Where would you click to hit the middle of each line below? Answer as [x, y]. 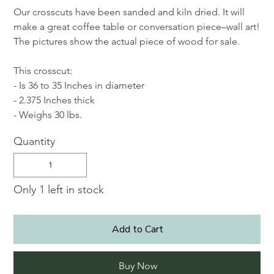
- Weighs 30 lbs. [48, 114]
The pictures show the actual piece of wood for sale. [127, 41]
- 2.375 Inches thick [54, 100]
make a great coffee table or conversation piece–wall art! [137, 26]
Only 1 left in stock [59, 189]
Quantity [35, 141]
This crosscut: [43, 70]
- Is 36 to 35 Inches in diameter [79, 85]
